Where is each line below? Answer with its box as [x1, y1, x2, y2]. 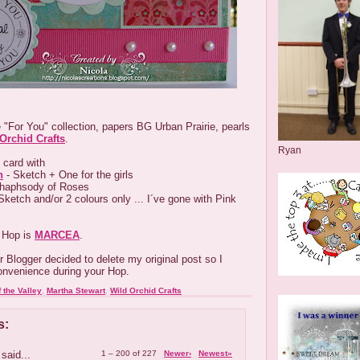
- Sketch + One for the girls [3, 169, 133, 181]
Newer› [164, 348, 191, 358]
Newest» [198, 348, 232, 358]
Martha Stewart [47, 286, 105, 295]
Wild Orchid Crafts [110, 286, 182, 295]
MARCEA [35, 229, 80, 241]
